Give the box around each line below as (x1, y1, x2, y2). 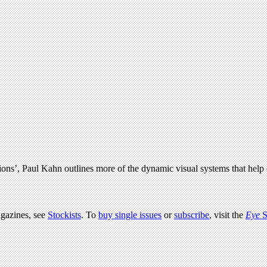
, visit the (209, 209, 246, 220)
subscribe (174, 209, 209, 220)
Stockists (48, 209, 81, 220)
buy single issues (98, 209, 162, 220)
